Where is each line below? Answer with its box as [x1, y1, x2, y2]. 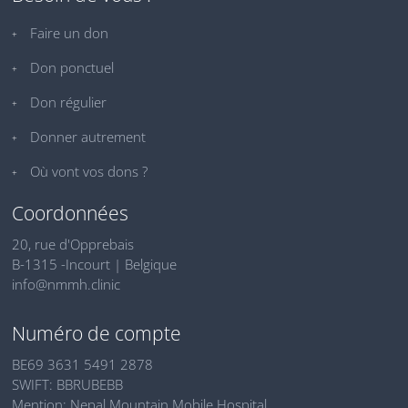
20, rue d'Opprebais [12, 234, 134, 253]
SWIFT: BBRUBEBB [12, 374, 123, 393]
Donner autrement [30, 127, 146, 146]
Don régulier [30, 92, 107, 111]
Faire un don [30, 23, 108, 42]
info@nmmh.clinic [12, 274, 120, 293]
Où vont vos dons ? [30, 161, 148, 180]
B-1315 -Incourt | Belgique [12, 254, 177, 273]
